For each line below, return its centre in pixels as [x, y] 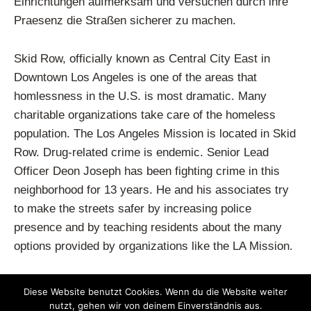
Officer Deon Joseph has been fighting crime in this [146, 171]
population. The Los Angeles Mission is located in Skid [154, 133]
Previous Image [57, 284]
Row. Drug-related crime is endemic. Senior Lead [141, 152]
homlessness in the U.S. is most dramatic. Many [140, 96]
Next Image [266, 284]
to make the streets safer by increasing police [132, 208]
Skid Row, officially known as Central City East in [142, 58]
